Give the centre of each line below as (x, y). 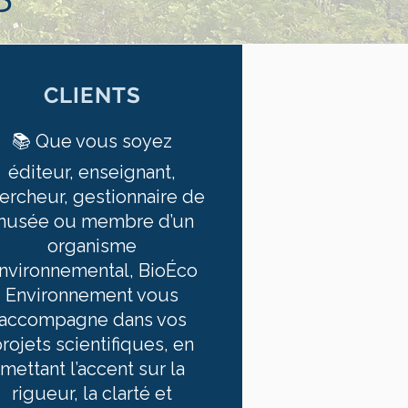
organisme (92, 246)
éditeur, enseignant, (92, 172)
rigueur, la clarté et (92, 393)
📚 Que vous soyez (92, 141)
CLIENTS (92, 95)
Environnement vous (92, 295)
